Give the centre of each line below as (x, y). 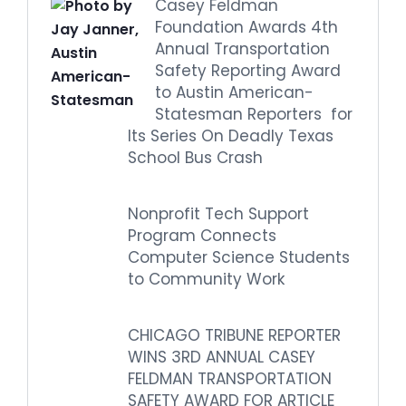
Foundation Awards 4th (246, 27)
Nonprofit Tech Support (218, 214)
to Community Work (206, 279)
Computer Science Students (239, 257)
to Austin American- (234, 92)
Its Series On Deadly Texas (231, 136)
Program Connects (202, 236)
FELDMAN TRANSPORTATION (230, 379)
